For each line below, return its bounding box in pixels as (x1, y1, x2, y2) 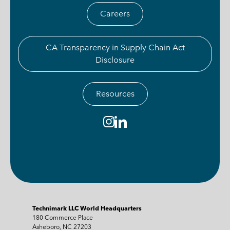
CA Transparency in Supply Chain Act (45, 42, 185, 52)
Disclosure (95, 54, 135, 65)
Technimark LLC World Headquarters (32, 203, 142, 212)
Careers (100, 8, 130, 18)
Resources (95, 88, 135, 99)
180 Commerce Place (32, 213, 93, 221)
